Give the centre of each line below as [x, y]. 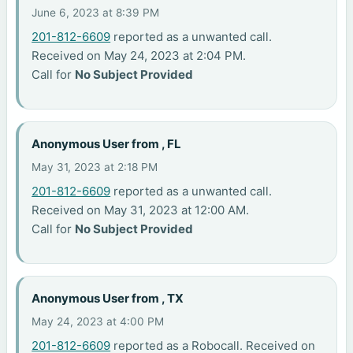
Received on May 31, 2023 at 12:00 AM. [141, 210]
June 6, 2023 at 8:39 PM [96, 13]
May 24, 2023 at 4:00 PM [98, 322]
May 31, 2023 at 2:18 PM [95, 167]
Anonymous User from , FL [107, 143]
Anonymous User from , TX [108, 298]
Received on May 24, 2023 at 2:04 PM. [139, 56]
